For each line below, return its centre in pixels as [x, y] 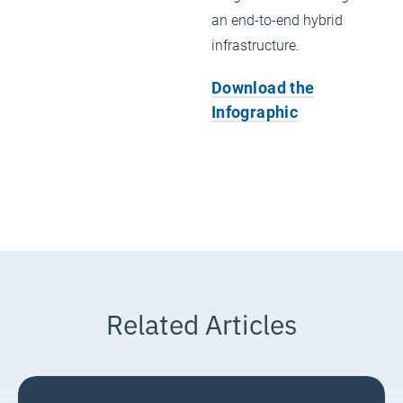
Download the [263, 87]
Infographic [255, 112]
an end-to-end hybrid [277, 19]
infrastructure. [255, 45]
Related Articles [201, 322]
